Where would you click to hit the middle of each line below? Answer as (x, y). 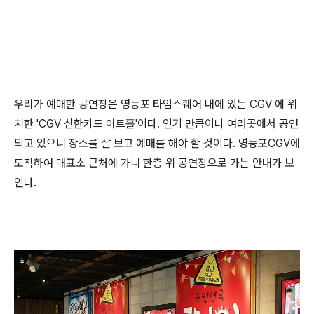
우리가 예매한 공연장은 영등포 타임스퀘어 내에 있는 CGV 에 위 (156, 104)
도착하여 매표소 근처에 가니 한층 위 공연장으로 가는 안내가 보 (154, 163)
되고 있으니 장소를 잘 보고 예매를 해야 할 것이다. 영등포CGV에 (157, 144)
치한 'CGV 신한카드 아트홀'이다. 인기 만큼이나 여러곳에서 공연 (156, 124)
